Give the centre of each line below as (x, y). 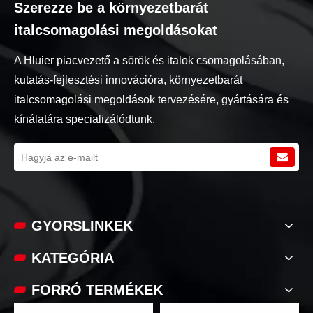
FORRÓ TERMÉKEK (97, 290)
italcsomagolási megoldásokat (116, 30)
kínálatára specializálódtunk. (85, 119)
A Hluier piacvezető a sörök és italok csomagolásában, (149, 60)
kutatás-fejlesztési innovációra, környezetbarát (128, 80)
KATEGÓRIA (73, 257)
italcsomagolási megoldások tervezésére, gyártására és (151, 99)
